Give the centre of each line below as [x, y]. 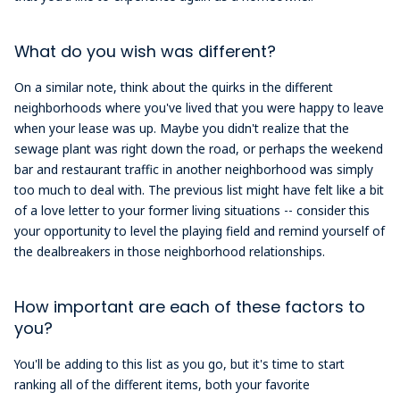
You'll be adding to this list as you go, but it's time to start [180, 364]
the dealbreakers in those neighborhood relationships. [170, 251]
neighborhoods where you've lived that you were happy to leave [200, 107]
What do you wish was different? [146, 51]
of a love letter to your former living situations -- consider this [192, 210]
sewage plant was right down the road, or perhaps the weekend [199, 148]
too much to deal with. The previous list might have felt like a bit [200, 189]
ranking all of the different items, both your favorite [162, 385]
